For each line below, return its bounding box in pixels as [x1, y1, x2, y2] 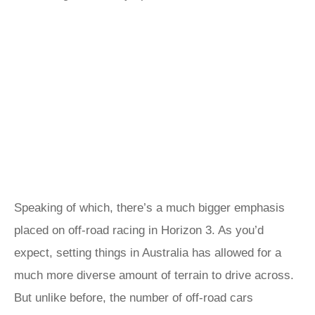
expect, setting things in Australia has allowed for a [14, 246, 281, 259]
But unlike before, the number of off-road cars [14, 291, 253, 304]
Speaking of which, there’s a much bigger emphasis [14, 201, 285, 214]
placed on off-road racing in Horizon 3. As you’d [14, 224, 264, 237]
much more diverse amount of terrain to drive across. [14, 269, 294, 282]
